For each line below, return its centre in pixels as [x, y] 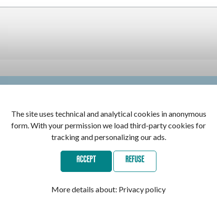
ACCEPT [86, 160]
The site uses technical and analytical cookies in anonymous [108, 114]
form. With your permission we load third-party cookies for [108, 125]
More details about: [85, 189]
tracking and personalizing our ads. [108, 137]
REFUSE [135, 160]
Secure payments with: [108, 171]
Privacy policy [142, 189]
